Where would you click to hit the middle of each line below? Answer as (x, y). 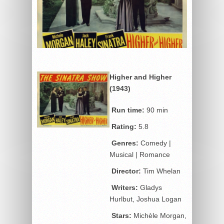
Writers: (125, 187)
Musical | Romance (140, 154)
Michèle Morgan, (159, 215)
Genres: (125, 143)
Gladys (150, 187)
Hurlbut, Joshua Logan (145, 199)
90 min (156, 110)
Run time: (128, 110)
